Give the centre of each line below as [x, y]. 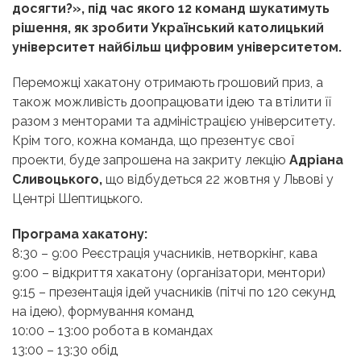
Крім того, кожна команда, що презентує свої [153, 140]
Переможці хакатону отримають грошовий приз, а [168, 82]
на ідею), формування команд [103, 311]
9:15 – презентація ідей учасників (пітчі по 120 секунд [174, 292]
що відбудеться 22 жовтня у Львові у [218, 179]
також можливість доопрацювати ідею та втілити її [172, 102]
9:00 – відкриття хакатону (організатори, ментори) [169, 272]
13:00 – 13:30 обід [65, 350]
